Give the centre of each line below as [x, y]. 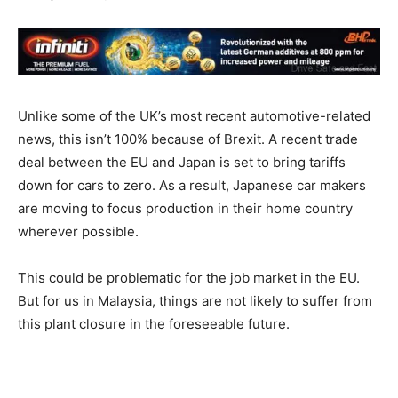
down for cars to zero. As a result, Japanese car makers [192, 186]
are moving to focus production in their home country [185, 209]
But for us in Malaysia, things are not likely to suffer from [195, 301]
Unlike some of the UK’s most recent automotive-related [194, 116]
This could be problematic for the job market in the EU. [189, 278]
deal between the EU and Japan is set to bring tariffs [182, 163]
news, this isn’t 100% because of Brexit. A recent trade [188, 139]
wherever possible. [78, 232]
